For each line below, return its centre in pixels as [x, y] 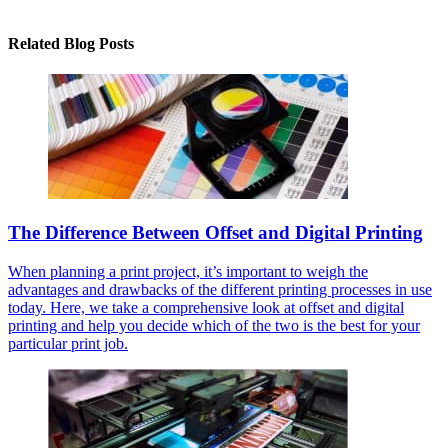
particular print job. [68, 343]
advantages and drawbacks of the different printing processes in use [220, 289]
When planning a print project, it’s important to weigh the [188, 271]
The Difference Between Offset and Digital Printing [215, 232]
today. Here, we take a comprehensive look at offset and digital [206, 307]
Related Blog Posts [71, 43]
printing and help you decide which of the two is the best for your [214, 325]
